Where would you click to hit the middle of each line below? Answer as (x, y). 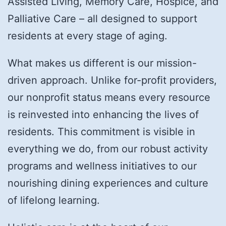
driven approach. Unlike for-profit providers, (112, 80)
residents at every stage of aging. (88, 36)
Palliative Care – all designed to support (102, 19)
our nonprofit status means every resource (109, 98)
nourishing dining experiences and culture (108, 183)
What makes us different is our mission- (102, 63)
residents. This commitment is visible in (101, 132)
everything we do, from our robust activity (108, 149)
